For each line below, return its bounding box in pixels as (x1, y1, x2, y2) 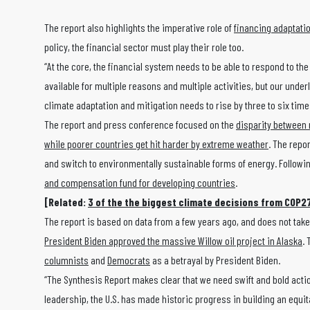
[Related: (44, 195, 88, 209)
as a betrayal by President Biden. (150, 253, 282, 267)
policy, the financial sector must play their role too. (44, 40, 246, 54)
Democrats (107, 253, 150, 267)
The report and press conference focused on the (44, 118, 236, 131)
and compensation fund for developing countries (44, 176, 235, 190)
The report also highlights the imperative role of (44, 21, 234, 35)
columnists (44, 253, 89, 267)
